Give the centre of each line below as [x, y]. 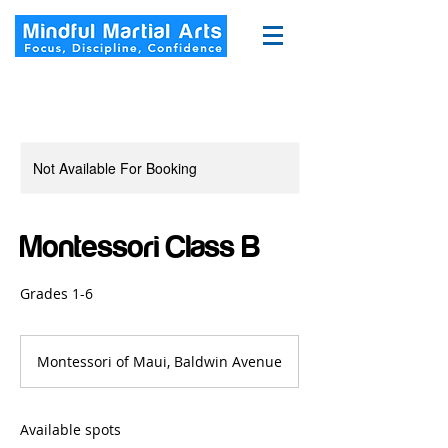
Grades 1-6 [56, 293]
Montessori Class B [140, 246]
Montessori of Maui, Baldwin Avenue [159, 361]
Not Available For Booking [115, 168]
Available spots [70, 429]
